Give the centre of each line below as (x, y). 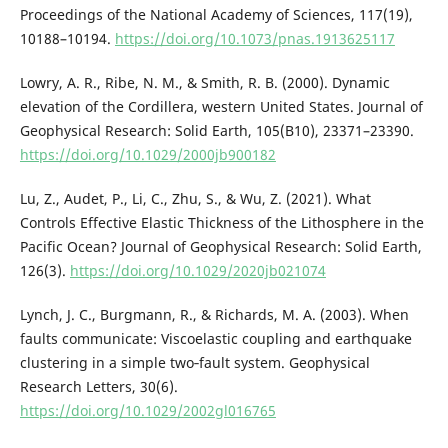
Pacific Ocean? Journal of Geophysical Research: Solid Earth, (220, 247)
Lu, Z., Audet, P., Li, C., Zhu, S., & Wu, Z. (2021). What (195, 199)
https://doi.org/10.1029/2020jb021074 (197, 271)
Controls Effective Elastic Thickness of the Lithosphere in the (221, 223)
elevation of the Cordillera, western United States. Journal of (221, 107)
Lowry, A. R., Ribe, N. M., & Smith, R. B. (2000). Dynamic (204, 83)
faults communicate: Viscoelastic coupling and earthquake (215, 339)
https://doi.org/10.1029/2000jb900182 (147, 155)
